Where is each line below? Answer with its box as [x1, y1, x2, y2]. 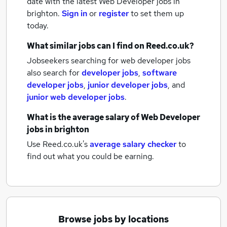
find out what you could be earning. [27, 151, 154, 162]
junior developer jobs [88, 80, 168, 90]
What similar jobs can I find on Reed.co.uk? [27, 41, 194, 51]
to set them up [131, 8, 184, 19]
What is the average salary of [27, 112, 141, 123]
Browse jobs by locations [58, 213, 169, 225]
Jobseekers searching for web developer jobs [27, 55, 191, 66]
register [99, 8, 129, 19]
